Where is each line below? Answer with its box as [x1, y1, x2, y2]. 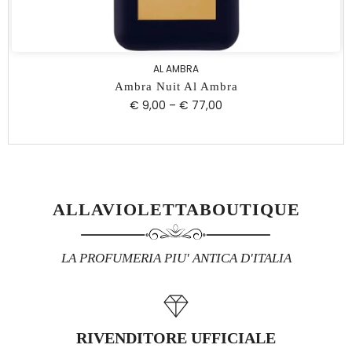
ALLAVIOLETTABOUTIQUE [52, 200, 300, 219]
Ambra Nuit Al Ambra [114, 80, 238, 93]
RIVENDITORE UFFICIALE [76, 329, 276, 346]
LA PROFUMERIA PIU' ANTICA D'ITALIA [60, 251, 291, 266]
